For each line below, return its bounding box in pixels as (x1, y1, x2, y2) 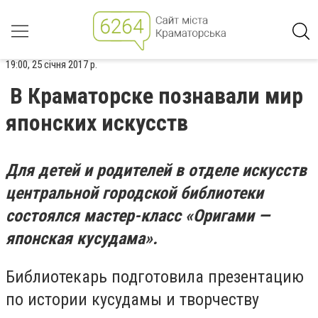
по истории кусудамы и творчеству (6, 289, 263, 309)
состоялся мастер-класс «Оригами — (6, 206, 270, 226)
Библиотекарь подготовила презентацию (6, 266, 304, 287)
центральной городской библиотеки (6, 183, 263, 203)
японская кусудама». (6, 229, 158, 248)
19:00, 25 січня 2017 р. (6, 58, 97, 71)
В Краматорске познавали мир (10, 82, 303, 109)
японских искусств (6, 109, 188, 136)
